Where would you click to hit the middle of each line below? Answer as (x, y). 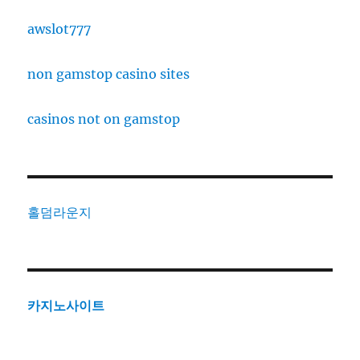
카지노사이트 (66, 306)
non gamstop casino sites (109, 74)
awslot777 (59, 29)
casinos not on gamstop (104, 119)
